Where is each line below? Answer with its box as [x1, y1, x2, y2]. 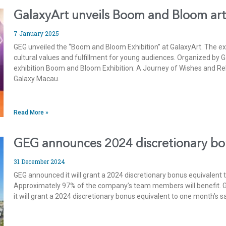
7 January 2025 [14, 29, 60, 38]
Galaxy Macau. [14, 75, 60, 83]
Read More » [14, 109, 49, 117]
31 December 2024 [14, 157, 66, 166]
